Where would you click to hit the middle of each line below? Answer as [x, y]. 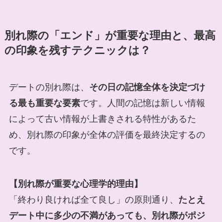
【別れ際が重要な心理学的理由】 [76, 184]
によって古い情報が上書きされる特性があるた [102, 119]
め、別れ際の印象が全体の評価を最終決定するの [107, 135]
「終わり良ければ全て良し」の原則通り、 [93, 200]
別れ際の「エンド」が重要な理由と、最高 [110, 35]
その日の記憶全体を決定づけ [147, 87]
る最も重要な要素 [44, 103]
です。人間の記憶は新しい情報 [142, 103]
